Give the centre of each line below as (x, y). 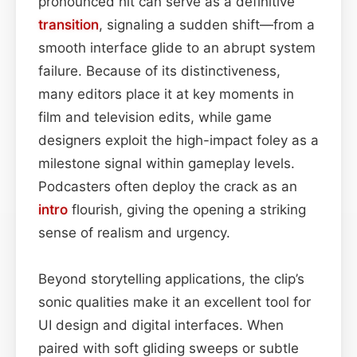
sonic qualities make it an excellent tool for (175, 302)
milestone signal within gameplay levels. (167, 163)
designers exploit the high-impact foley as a (178, 140)
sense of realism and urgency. (134, 232)
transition (69, 24)
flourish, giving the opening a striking (187, 209)
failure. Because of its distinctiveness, (159, 71)
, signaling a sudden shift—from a (207, 24)
